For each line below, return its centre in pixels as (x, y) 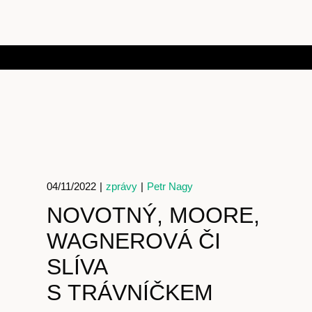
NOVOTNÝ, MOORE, (154, 215)
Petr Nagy (170, 186)
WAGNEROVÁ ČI (134, 241)
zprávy (122, 186)
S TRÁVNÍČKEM (130, 292)
